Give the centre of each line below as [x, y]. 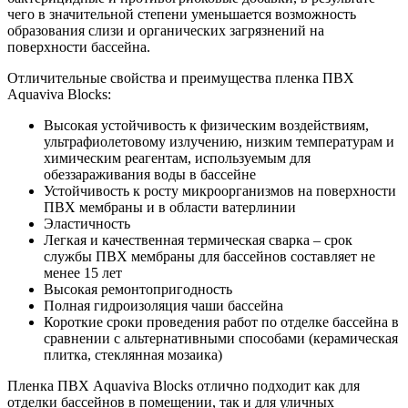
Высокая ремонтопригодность [138, 290]
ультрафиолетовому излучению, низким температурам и [219, 142]
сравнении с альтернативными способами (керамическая [221, 339]
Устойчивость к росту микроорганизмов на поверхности [220, 191]
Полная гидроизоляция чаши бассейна [163, 306]
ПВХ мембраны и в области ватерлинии [170, 208]
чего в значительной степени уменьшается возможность [182, 15]
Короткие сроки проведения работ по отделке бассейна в [221, 322]
